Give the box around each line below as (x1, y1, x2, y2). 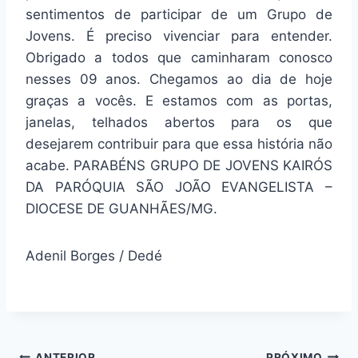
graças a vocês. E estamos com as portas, (26, 93, 332, 109)
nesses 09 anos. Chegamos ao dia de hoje (26, 71, 332, 88)
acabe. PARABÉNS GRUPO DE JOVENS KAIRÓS (26, 157, 332, 174)
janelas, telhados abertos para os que (26, 114, 332, 131)
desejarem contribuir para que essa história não (26, 136, 332, 153)
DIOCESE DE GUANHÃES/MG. (26, 201, 217, 217)
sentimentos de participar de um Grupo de (26, 6, 332, 23)
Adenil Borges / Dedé (26, 248, 162, 265)
